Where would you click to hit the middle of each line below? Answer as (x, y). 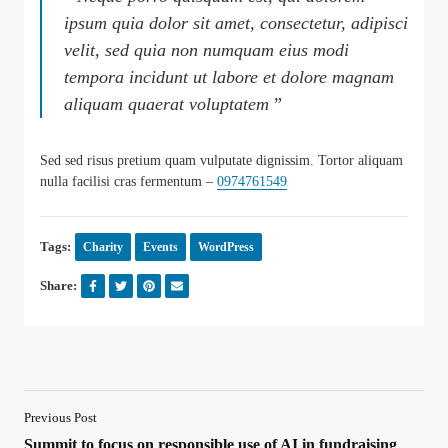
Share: (58, 286)
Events (160, 246)
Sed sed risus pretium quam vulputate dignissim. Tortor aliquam (221, 160)
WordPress (226, 246)
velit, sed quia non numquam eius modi (206, 49)
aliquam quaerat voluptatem (166, 103)
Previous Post (60, 418)
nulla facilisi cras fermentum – (128, 181)
